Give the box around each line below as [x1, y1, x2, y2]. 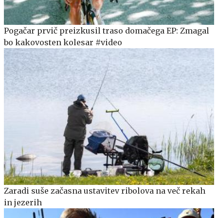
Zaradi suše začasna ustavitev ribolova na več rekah [4, 185, 205, 196]
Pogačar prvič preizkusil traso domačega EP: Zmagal [4, 25, 209, 36]
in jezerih [4, 197, 42, 207]
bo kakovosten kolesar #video [4, 37, 122, 47]
